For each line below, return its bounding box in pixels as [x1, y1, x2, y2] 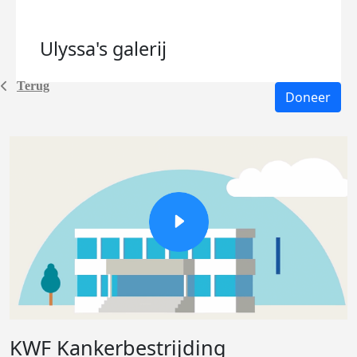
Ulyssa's [40, 36, 112, 61]
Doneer [285, 88, 331, 106]
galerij [112, 36, 167, 61]
